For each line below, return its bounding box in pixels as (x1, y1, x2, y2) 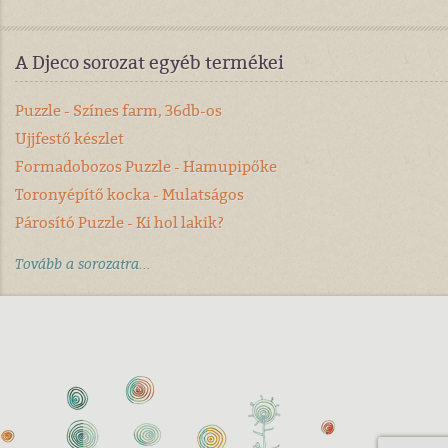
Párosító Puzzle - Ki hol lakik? (15, 211, 224, 233)
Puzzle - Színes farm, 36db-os (15, 99, 222, 121)
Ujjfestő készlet (15, 127, 124, 149)
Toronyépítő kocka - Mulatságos (15, 183, 244, 205)
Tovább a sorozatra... (15, 253, 151, 274)
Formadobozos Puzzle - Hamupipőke (15, 155, 277, 177)
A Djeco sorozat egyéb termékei (15, 49, 284, 75)
